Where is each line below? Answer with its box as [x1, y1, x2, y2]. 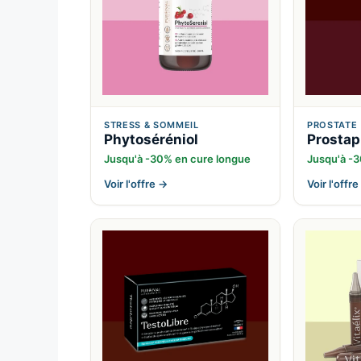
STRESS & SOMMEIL [104, 119, 199, 131]
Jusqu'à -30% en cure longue [104, 152, 251, 166]
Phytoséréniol [104, 131, 198, 148]
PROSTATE [307, 119, 358, 131]
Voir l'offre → [104, 177, 168, 191]
